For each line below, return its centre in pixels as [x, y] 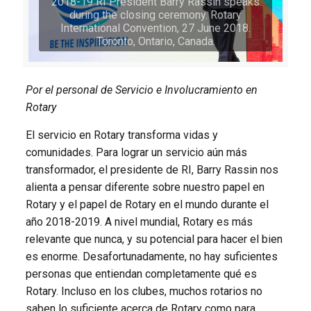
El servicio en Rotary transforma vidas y [121, 135]
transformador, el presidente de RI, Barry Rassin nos [152, 170]
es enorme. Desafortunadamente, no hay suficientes [151, 257]
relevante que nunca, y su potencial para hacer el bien [154, 239]
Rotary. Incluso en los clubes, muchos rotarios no [144, 292]
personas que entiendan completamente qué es [141, 274]
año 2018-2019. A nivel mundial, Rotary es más [139, 222]
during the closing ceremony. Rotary [155, 15]
